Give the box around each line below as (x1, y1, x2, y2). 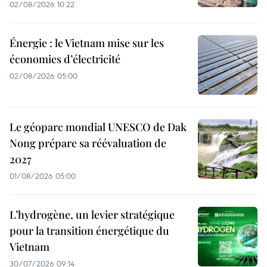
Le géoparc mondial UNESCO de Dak (10, 120, 187, 135)
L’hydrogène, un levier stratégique (10, 207, 175, 222)
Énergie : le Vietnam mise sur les (10, 36, 164, 51)
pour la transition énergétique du (10, 223, 169, 238)
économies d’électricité (10, 52, 120, 67)
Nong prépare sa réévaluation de (10, 136, 166, 151)
